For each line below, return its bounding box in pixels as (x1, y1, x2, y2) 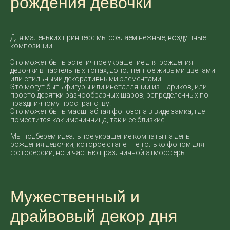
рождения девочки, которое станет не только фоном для (10, 140, 204, 148)
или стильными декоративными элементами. (10, 74, 163, 83)
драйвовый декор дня (10, 207, 177, 225)
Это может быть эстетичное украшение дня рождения (10, 58, 193, 66)
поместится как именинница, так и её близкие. (10, 116, 166, 124)
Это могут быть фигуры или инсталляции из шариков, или (10, 83, 207, 91)
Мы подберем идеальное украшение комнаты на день (10, 132, 190, 140)
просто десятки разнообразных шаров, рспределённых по (10, 91, 208, 99)
